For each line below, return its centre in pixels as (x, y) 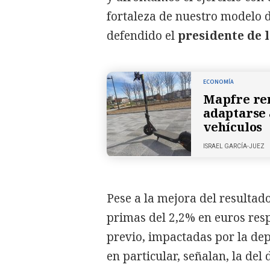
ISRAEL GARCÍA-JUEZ (234, 146)
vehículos (233, 127)
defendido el (142, 35)
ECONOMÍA (218, 82)
